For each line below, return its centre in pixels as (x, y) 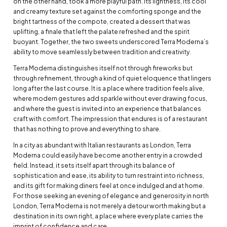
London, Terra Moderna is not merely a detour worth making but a (109, 206)
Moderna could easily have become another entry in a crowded (108, 155)
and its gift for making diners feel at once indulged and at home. (109, 185)
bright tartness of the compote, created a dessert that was (102, 21)
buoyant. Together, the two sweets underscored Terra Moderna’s (111, 42)
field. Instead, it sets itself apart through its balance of (94, 165)
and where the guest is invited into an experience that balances (107, 108)
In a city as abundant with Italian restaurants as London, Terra (102, 145)
